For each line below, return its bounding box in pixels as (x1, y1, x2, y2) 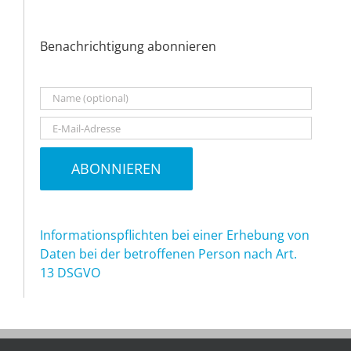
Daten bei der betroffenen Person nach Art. (40, 245, 297, 263)
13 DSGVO (40, 264, 100, 282)
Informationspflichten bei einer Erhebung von (40, 226, 309, 244)
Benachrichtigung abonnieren (40, 37, 216, 55)
